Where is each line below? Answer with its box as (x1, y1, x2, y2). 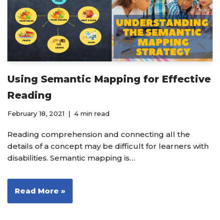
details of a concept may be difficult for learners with (7, 141, 209, 151)
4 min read (74, 109, 110, 117)
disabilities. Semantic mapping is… (7, 153, 137, 163)
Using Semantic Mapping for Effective (7, 73, 211, 85)
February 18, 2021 (7, 109, 64, 117)
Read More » (15, 186, 65, 195)
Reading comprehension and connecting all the (7, 129, 190, 139)
